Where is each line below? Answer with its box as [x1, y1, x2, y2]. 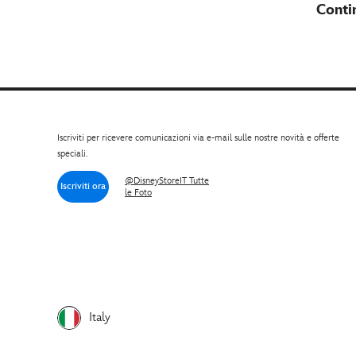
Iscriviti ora [60, 180, 106, 193]
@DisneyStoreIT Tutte [125, 174, 209, 187]
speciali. [57, 148, 87, 161]
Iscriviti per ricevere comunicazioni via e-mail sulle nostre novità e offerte [57, 132, 339, 145]
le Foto [125, 186, 152, 199]
